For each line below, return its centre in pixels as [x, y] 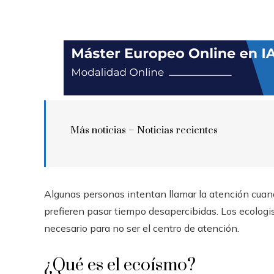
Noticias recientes [177, 130]
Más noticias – [104, 130]
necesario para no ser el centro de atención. [142, 228]
